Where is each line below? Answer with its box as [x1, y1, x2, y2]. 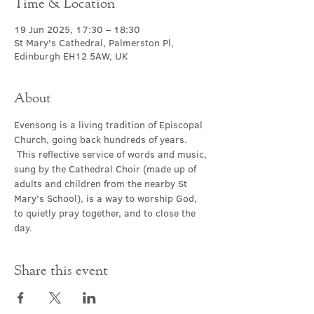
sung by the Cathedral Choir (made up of [14, 162, 199, 176]
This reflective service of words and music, [14, 147, 210, 161]
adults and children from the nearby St [14, 177, 190, 191]
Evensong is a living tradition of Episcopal [14, 118, 205, 132]
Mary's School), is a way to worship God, [14, 191, 200, 205]
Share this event [14, 261, 108, 278]
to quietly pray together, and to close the [14, 206, 198, 220]
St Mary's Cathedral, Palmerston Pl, [14, 36, 174, 50]
